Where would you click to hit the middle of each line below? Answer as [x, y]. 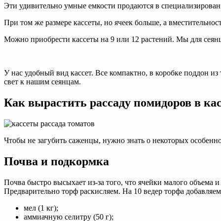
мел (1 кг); [41, 208]
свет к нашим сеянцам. [42, 82]
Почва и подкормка [56, 161]
